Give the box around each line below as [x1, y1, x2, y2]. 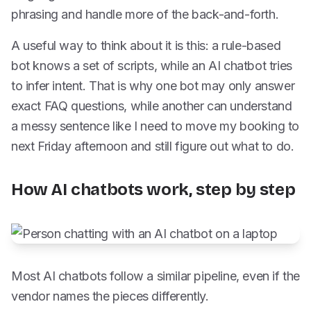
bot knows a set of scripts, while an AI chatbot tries [11, 58, 292, 73]
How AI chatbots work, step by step [11, 180, 296, 199]
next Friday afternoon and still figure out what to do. [11, 139, 294, 153]
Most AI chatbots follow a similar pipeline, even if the [11, 269, 301, 283]
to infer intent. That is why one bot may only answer [11, 78, 295, 93]
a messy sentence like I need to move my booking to [11, 119, 300, 133]
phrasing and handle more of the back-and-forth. [11, 7, 279, 22]
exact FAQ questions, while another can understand [11, 99, 292, 113]
